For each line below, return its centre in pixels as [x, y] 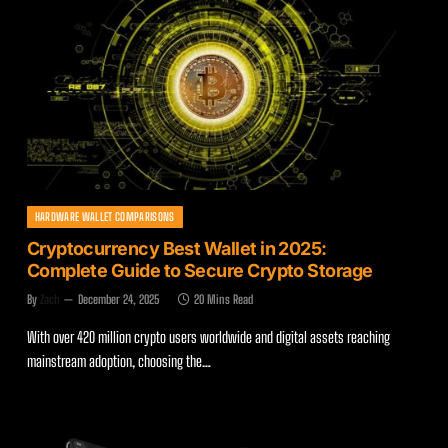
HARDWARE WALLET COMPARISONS [104, 216]
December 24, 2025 [118, 299]
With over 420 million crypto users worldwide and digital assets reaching [208, 336]
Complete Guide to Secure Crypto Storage [199, 270]
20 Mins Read [223, 299]
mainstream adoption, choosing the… [118, 360]
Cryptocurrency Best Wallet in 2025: [176, 248]
